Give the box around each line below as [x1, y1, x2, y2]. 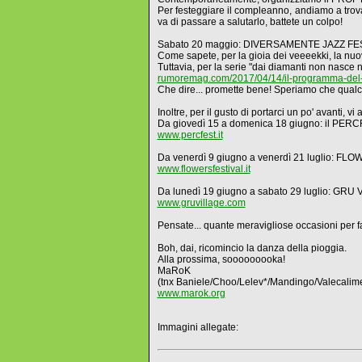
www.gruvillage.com [157, 197, 246, 208]
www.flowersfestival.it [157, 163, 250, 175]
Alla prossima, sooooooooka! [157, 254, 285, 265]
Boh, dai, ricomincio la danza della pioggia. [157, 242, 347, 254]
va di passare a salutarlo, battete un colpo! [157, 16, 343, 27]
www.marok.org [157, 288, 225, 299]
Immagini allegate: [157, 322, 238, 333]
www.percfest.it [157, 129, 223, 141]
